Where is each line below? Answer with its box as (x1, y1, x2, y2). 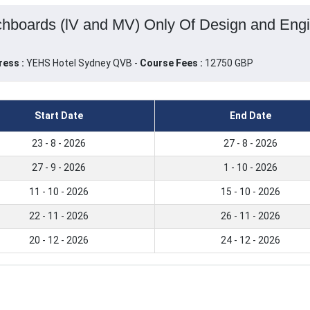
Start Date (35, 110, 83, 122)
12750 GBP (202, 57, 253, 69)
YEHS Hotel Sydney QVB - (26, 57, 140, 69)
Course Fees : (139, 57, 203, 69)
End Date (230, 110, 271, 122)
